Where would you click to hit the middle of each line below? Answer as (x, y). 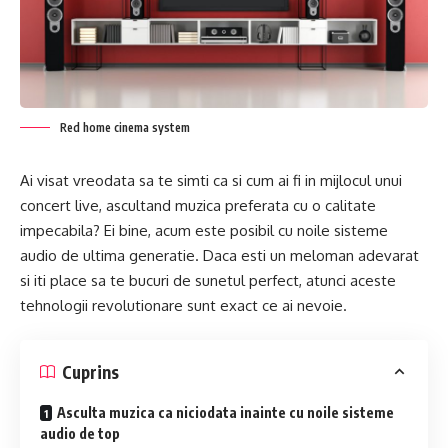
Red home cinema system (125, 127)
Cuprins (90, 371)
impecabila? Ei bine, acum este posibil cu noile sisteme (204, 230)
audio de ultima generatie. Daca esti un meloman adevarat (219, 255)
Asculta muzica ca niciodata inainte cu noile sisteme (225, 413)
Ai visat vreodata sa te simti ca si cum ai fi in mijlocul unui (211, 180)
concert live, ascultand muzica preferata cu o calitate (198, 205)
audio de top (80, 434)
